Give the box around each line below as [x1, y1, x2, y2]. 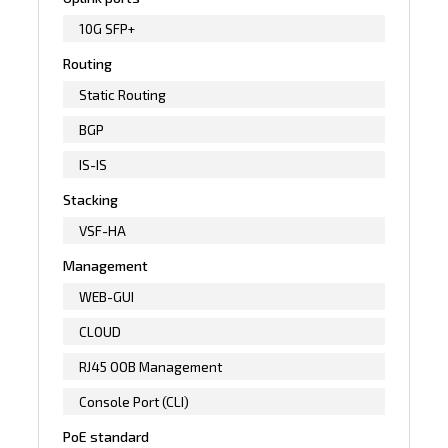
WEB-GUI [79, 287, 135, 305]
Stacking [63, 190, 119, 208]
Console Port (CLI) [79, 392, 190, 410]
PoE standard [63, 427, 150, 445]
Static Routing [79, 85, 167, 103]
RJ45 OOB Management [79, 357, 223, 375]
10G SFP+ [79, 19, 136, 37]
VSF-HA [79, 221, 127, 239]
